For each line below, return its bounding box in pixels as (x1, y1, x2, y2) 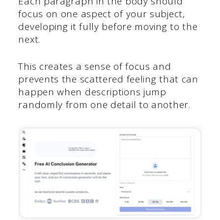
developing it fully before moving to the (18, 20, 198, 33)
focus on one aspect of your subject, (18, 7, 185, 21)
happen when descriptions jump (18, 85, 166, 98)
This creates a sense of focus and (18, 59, 171, 73)
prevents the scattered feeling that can (18, 72, 198, 85)
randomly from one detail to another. (18, 98, 191, 111)
